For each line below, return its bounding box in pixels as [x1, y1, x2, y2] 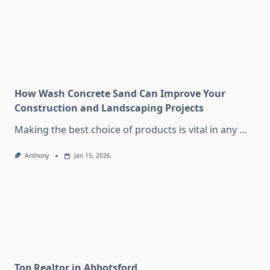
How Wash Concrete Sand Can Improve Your [14, 87, 225, 101]
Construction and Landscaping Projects [14, 101, 204, 115]
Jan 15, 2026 [74, 151, 110, 160]
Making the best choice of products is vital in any [14, 123, 237, 137]
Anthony [24, 151, 49, 160]
